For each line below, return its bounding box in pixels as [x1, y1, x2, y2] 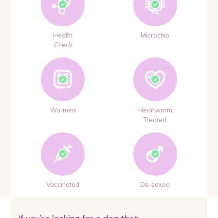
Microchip [141, 31, 170, 39]
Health [53, 31, 73, 39]
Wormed [50, 106, 76, 114]
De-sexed [140, 181, 170, 189]
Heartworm [138, 106, 172, 114]
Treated [144, 115, 167, 124]
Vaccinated [46, 181, 80, 189]
